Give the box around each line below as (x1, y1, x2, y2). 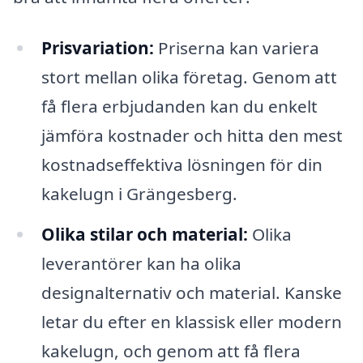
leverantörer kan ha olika (41, 252, 241, 275)
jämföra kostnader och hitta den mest (41, 124, 343, 147)
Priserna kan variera (153, 36, 319, 60)
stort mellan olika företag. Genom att (41, 66, 337, 89)
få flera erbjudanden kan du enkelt (41, 95, 318, 118)
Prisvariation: (41, 36, 154, 60)
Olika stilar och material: (41, 223, 248, 246)
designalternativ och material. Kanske (41, 281, 342, 305)
